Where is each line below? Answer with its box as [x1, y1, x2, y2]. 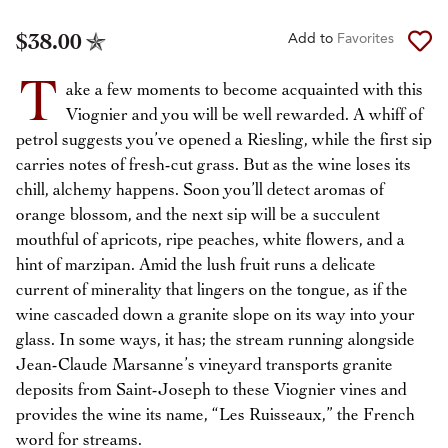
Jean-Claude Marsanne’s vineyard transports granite [16, 357, 393, 374]
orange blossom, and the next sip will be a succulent [16, 207, 380, 224]
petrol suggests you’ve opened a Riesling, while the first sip [16, 132, 432, 149]
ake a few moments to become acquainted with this [66, 82, 423, 99]
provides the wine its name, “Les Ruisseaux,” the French [16, 407, 415, 424]
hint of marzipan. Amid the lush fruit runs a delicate [16, 257, 376, 274]
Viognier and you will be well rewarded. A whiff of [66, 107, 423, 124]
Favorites [337, 32, 394, 46]
